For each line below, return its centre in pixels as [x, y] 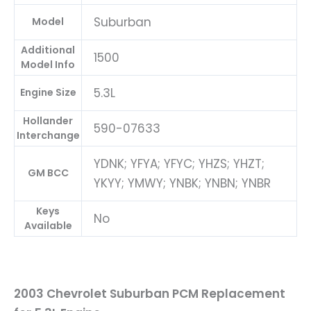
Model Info [48, 65]
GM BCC [48, 173]
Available [48, 226]
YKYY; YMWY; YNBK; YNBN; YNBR [182, 184]
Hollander [48, 121]
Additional [48, 50]
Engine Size [48, 93]
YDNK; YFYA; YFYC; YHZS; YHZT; [179, 164]
